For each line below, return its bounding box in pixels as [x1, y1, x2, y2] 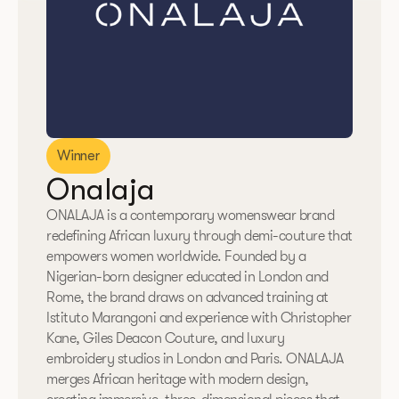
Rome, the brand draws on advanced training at [46, 289, 329, 306]
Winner [57, 148, 100, 165]
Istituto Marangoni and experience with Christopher [46, 310, 351, 327]
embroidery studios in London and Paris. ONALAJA [46, 351, 344, 368]
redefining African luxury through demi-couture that [46, 228, 353, 245]
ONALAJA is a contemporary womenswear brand [46, 208, 334, 224]
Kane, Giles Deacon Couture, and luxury [46, 330, 284, 347]
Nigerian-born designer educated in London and [46, 269, 329, 286]
